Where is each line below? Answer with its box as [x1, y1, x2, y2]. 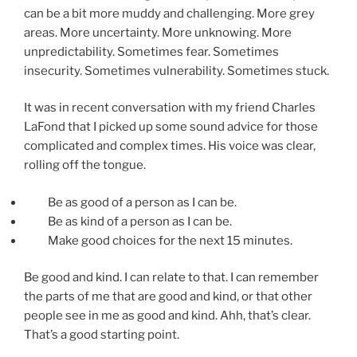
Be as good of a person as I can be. [48, 194, 237, 210]
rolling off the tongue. [24, 158, 146, 173]
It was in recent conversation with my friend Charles [24, 100, 316, 116]
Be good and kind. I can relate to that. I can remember [24, 270, 319, 285]
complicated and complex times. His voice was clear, [24, 139, 316, 154]
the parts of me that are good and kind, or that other [24, 289, 312, 304]
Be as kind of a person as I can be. [48, 214, 232, 229]
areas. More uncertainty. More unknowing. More [24, 25, 292, 40]
